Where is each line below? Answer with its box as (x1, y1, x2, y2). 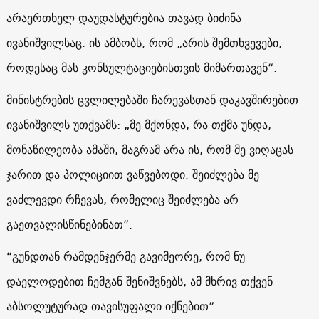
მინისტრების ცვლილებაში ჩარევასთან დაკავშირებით (6, 89, 298, 110)
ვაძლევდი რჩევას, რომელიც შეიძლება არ (6, 189, 239, 209)
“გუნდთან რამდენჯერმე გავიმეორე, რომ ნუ (6, 246, 245, 266)
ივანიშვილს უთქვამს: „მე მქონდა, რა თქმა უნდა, (6, 114, 271, 135)
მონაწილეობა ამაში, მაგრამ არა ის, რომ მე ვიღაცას (6, 139, 293, 159)
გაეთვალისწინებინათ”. (6, 214, 132, 234)
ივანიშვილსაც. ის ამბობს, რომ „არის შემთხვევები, (6, 32, 282, 53)
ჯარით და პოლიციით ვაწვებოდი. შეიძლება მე (6, 164, 259, 184)
